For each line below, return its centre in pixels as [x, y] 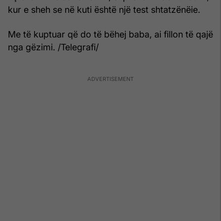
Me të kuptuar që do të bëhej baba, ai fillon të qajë [110, 34]
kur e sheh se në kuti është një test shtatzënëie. [104, 9]
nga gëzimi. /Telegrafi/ [53, 47]
